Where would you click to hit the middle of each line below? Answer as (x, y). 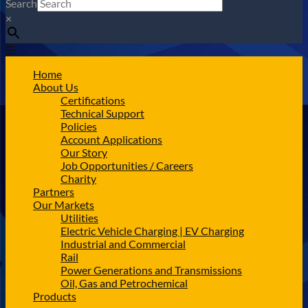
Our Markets (64, 205)
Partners (54, 191)
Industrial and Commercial (123, 244)
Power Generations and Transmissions (151, 270)
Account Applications (111, 139)
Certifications (93, 100)
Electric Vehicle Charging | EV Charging (152, 231)
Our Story (84, 152)
